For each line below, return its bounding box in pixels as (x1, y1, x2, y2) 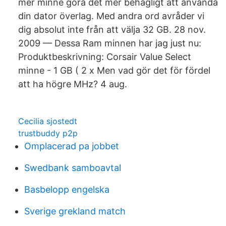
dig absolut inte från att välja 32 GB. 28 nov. (18, 24, 206, 35)
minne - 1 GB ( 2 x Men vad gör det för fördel (18, 65, 210, 76)
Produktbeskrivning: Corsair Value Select (18, 51, 191, 62)
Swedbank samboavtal (24, 162, 121, 173)
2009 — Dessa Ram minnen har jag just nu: (18, 38, 201, 48)
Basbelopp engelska (24, 184, 109, 195)
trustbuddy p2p (18, 128, 78, 138)
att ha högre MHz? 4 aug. (18, 79, 127, 89)
